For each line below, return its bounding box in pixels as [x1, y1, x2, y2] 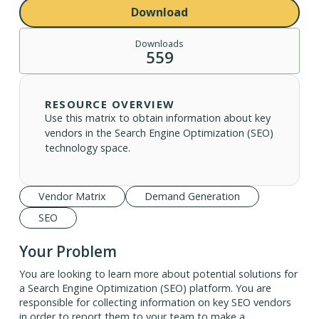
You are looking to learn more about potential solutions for [19, 267, 298, 281]
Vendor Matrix [38, 189, 106, 204]
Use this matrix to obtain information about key [45, 111, 271, 125]
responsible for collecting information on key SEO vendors [19, 296, 291, 310]
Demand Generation [144, 189, 240, 204]
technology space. [45, 141, 131, 155]
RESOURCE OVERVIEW [45, 97, 175, 112]
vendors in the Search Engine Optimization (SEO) [45, 126, 274, 140]
